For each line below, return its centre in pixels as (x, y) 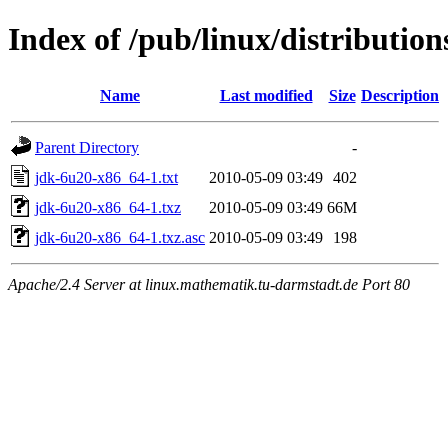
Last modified (266, 95)
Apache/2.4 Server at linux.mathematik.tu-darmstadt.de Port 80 (209, 284)
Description (400, 95)
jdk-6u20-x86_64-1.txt (106, 177)
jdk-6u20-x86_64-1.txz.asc (120, 237)
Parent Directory (87, 147)
